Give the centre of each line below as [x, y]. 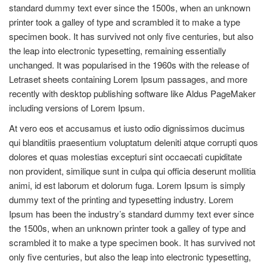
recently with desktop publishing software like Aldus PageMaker [132, 93]
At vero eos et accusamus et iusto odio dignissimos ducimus [127, 128]
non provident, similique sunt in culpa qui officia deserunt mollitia [132, 171]
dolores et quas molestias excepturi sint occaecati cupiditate [125, 156]
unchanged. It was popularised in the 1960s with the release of [129, 65]
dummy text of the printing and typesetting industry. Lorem [121, 199]
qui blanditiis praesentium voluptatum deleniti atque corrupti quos [133, 142]
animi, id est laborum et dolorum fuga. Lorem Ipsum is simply [127, 185]
